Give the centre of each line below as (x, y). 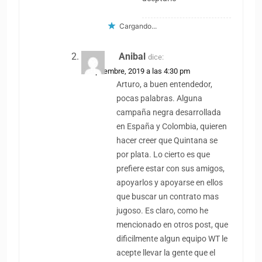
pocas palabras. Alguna (160, 98)
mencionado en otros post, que (173, 225)
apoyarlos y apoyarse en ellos (170, 182)
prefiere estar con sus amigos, (171, 168)
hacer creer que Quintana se (167, 140)
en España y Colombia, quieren (172, 126)
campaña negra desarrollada (169, 112)
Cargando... (138, 26)
